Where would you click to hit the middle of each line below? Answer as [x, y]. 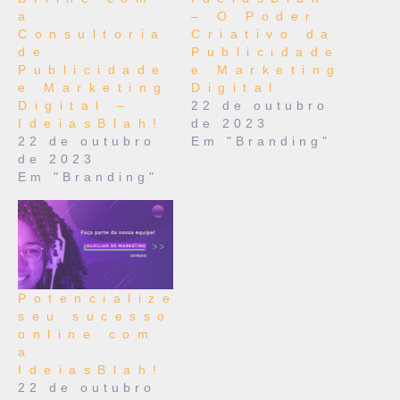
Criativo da [263, 34]
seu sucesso [95, 316]
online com [87, 333]
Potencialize [97, 298]
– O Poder [254, 17]
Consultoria [92, 34]
